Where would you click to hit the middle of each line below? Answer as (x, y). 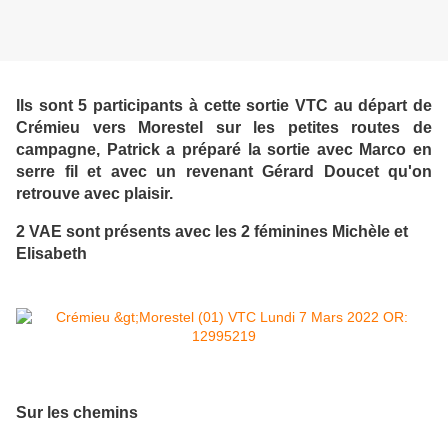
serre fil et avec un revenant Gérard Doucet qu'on (224, 170)
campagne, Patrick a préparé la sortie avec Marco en (224, 148)
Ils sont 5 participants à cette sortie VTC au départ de (224, 104)
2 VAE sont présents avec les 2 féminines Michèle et (212, 230)
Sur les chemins (77, 411)
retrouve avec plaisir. (94, 192)
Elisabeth (51, 252)
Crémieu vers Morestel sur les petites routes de (224, 126)
